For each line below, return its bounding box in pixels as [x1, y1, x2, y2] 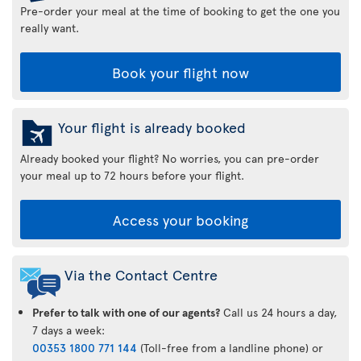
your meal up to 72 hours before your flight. [20, 168, 244, 184]
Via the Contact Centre [64, 264, 218, 285]
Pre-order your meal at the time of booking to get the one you [20, 3, 340, 19]
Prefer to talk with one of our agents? [32, 305, 220, 321]
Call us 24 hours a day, [220, 305, 337, 321]
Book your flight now [112, 62, 249, 83]
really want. [20, 20, 79, 36]
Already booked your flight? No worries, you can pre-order [20, 151, 319, 167]
